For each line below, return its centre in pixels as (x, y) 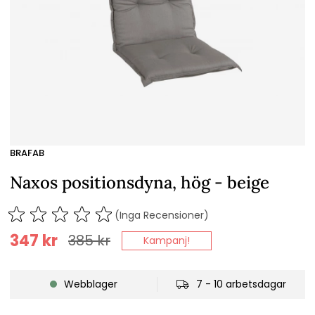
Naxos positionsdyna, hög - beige (140, 183)
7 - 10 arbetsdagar (241, 284)
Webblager (90, 284)
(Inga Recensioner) (162, 216)
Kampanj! (167, 241)
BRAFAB (27, 153)
